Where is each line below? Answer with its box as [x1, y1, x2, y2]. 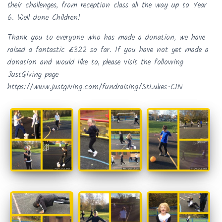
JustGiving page [7, 68, 58, 81]
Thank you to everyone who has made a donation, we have [7, 31, 205, 44]
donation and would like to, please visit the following [7, 56, 183, 68]
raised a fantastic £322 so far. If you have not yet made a [7, 44, 209, 56]
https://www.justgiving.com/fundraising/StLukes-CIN [7, 81, 183, 93]
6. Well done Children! [7, 11, 80, 24]
